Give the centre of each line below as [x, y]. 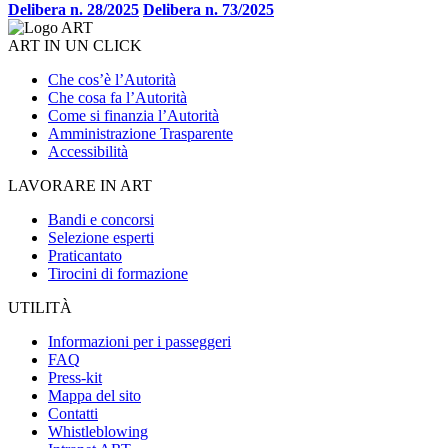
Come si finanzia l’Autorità [133, 115]
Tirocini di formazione [118, 273]
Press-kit [75, 377]
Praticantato [85, 255]
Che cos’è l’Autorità [112, 79]
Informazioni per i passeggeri [139, 341]
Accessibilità [88, 151]
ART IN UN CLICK [75, 45]
